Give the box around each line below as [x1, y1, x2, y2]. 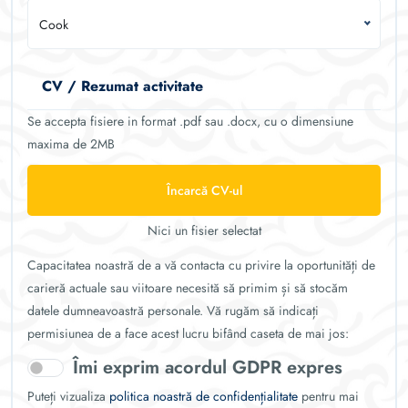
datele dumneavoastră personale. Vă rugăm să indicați [27, 301, 319, 320]
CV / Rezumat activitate [42, 76, 203, 97]
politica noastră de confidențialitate [109, 387, 298, 405]
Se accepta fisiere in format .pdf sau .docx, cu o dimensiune [27, 112, 353, 130]
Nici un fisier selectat [147, 221, 261, 240]
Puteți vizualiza [27, 387, 109, 405]
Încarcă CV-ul [166, 180, 242, 199]
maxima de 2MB [27, 135, 115, 153]
